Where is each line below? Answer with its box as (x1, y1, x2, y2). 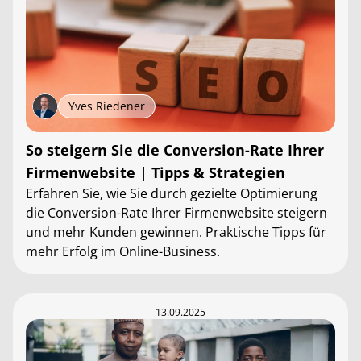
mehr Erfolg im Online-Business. (26, 243, 220, 260)
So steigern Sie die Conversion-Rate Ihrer (26, 140, 324, 160)
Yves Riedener (68, 98, 145, 114)
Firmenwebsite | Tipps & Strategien (26, 163, 285, 182)
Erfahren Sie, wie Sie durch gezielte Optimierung (26, 185, 317, 202)
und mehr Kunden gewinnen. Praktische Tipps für (26, 223, 326, 241)
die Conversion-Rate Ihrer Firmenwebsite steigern (26, 204, 327, 222)
